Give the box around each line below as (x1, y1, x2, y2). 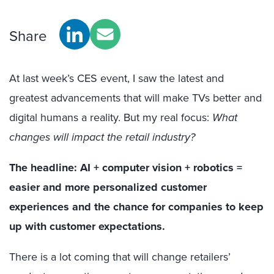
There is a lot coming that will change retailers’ (9, 249, 231, 265)
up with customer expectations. (9, 218, 165, 234)
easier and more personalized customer (9, 179, 207, 195)
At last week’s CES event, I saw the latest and (9, 70, 224, 86)
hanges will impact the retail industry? (15, 129, 195, 145)
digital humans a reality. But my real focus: (9, 109, 212, 125)
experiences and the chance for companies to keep (9, 199, 264, 215)
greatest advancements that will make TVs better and (9, 90, 262, 106)
